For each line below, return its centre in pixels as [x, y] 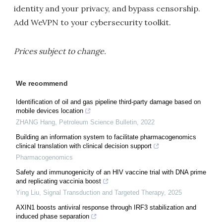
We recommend [42, 83]
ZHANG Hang [35, 122]
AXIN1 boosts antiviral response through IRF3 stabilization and [106, 207]
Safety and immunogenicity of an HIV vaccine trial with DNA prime [111, 172]
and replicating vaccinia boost [58, 181]
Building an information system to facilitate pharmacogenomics [106, 137]
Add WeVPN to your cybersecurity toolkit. [92, 22]
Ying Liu [28, 193]
